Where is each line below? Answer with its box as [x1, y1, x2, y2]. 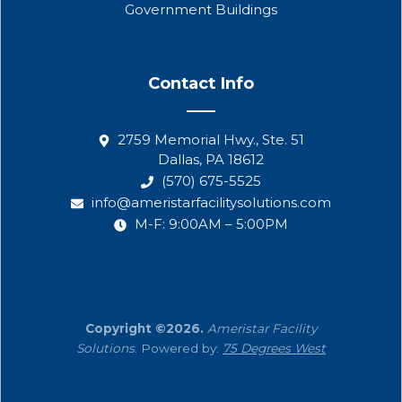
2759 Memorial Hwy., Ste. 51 [118, 131, 305, 149]
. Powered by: [135, 341, 223, 356]
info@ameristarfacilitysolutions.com [91, 194, 331, 212]
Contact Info [148, 73, 254, 94]
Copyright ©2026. [85, 321, 204, 336]
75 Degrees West [223, 341, 326, 356]
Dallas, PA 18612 [158, 151, 265, 169]
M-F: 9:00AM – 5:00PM [134, 215, 288, 233]
